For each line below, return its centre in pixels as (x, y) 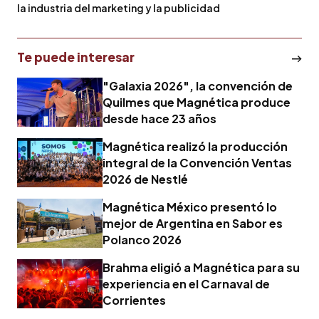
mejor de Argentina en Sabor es (193, 223)
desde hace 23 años (159, 118)
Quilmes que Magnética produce (197, 102)
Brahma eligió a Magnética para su (201, 267)
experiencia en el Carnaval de (186, 283)
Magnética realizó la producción (195, 146)
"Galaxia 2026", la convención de (198, 85)
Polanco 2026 (142, 239)
